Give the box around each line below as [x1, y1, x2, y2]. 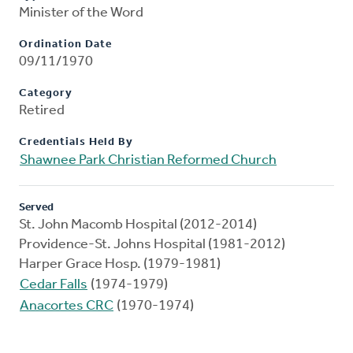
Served [19, 202, 54, 214]
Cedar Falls [20, 277, 87, 293]
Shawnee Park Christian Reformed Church [20, 153, 277, 169]
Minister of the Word [19, 6, 143, 21]
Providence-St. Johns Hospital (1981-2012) [19, 237, 285, 253]
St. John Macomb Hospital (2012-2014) [19, 217, 257, 233]
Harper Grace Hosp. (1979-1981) [19, 257, 221, 273]
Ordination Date [19, 39, 112, 51]
